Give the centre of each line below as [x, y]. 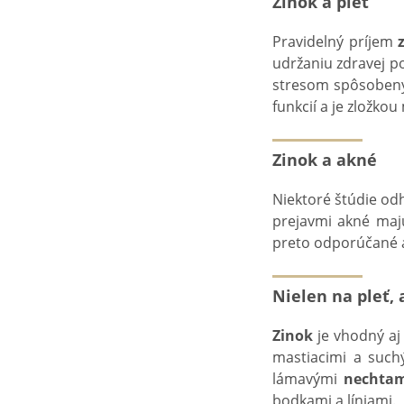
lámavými [308, 379]
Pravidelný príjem [335, 41]
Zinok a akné [325, 160]
